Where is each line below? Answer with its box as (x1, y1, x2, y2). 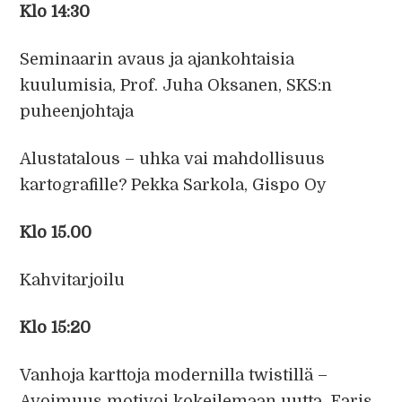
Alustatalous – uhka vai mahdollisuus (20, 150, 326, 168)
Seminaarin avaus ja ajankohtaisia (20, 50, 295, 68)
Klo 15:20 (20, 319, 92, 336)
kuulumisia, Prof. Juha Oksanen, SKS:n (20, 76, 333, 94)
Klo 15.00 (20, 223, 92, 241)
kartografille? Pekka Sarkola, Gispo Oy (20, 176, 328, 194)
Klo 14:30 (20, 3, 91, 21)
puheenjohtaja (20, 102, 135, 120)
